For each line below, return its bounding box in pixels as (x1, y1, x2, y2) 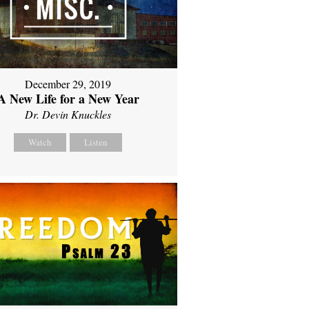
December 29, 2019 (25, 77, 112, 92)
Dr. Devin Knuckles (25, 107, 112, 122)
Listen (84, 136, 108, 149)
